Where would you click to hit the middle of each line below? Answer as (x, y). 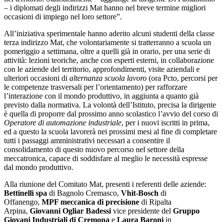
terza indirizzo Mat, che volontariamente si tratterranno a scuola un (108, 43)
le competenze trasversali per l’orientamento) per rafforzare (96, 87)
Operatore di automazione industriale (63, 123)
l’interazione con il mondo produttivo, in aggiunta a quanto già (101, 96)
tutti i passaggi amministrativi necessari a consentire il (87, 141)
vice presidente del (142, 211)
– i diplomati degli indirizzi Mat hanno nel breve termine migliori (105, 8)
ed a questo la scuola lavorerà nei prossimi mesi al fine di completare (111, 132)
